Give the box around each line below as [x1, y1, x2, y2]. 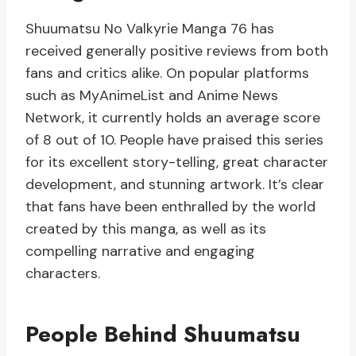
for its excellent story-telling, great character [25, 153, 328, 172]
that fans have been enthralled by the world [25, 197, 315, 217]
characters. [25, 264, 100, 284]
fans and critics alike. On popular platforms [25, 64, 309, 83]
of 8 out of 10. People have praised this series [25, 130, 323, 150]
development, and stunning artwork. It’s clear [25, 175, 324, 195]
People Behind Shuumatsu [25, 318, 300, 351]
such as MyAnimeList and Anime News [25, 86, 278, 106]
